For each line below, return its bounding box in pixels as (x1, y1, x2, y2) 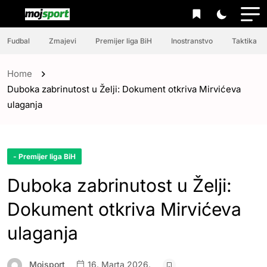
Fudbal (7, 36, 30, 45)
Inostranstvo (171, 36, 213, 45)
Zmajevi (49, 36, 76, 45)
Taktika (232, 36, 257, 45)
